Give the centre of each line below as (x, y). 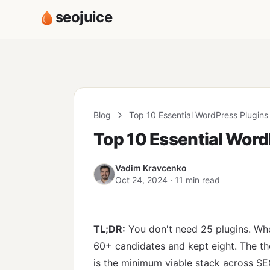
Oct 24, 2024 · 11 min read (168, 180)
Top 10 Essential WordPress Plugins (199, 115)
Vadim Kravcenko (151, 168)
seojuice (84, 17)
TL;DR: (109, 229)
